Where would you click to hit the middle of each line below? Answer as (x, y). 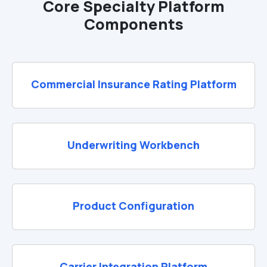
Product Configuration (133, 206)
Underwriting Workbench (133, 145)
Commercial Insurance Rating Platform (133, 84)
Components (133, 24)
